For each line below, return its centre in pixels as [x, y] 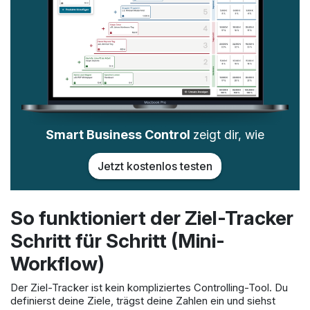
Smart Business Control [119, 135]
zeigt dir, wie [229, 135]
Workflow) [57, 264]
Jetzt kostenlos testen [155, 166]
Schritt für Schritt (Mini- [118, 241]
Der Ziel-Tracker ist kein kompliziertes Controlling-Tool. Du [149, 288]
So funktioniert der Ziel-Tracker [152, 218]
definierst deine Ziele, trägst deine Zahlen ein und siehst [143, 301]
